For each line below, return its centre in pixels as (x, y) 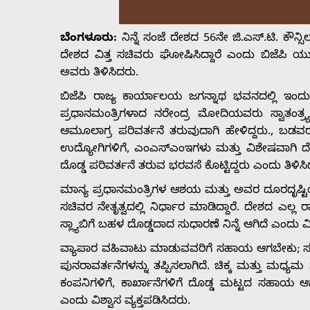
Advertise (58, 61)
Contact (49, 191)
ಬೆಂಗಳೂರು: (89, 40)
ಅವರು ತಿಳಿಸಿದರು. (99, 74)
